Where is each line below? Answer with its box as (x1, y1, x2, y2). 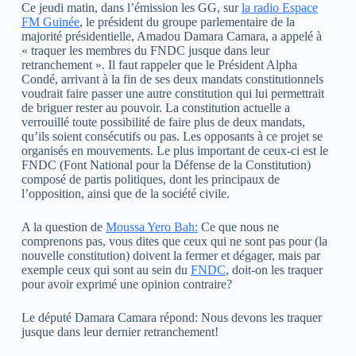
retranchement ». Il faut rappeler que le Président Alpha (21, 57, 297, 72)
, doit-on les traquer (225, 262, 323, 277)
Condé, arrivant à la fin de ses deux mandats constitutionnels (21, 72, 323, 86)
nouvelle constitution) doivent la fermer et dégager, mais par (21, 248, 320, 262)
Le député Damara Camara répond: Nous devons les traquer (21, 310, 322, 324)
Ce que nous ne (197, 219, 279, 234)
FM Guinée (21, 14, 79, 29)
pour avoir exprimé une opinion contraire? (21, 277, 232, 291)
